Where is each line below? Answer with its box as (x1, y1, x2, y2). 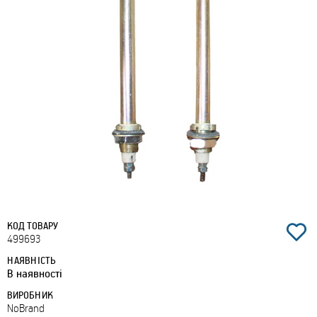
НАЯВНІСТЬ (7, 253, 56, 267)
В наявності (7, 266, 62, 280)
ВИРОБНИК (7, 288, 53, 301)
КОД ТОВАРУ (7, 219, 58, 232)
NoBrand (7, 301, 45, 315)
